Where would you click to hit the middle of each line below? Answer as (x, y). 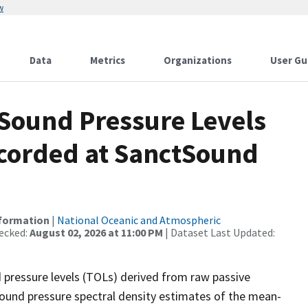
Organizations (198, 60)
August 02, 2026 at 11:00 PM (96, 232)
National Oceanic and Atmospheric (139, 220)
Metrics (108, 60)
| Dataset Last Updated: (219, 232)
